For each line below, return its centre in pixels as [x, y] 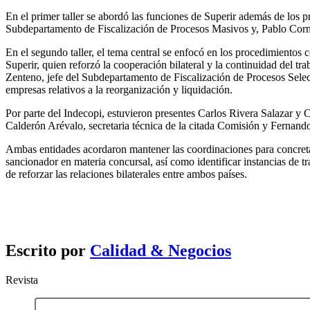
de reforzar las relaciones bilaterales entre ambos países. [126, 174]
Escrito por [48, 251]
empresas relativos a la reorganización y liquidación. [119, 90]
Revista [22, 280]
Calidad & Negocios [161, 251]
